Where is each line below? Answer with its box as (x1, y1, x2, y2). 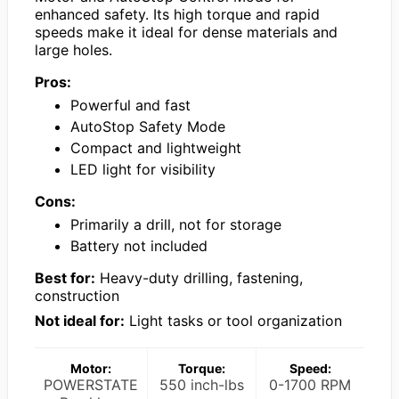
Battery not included (70, 237, 208, 256)
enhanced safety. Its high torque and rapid (35, 5, 320, 24)
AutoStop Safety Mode (70, 118, 225, 136)
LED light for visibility (70, 160, 216, 179)
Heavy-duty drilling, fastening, (95, 269, 303, 288)
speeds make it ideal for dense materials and (35, 23, 338, 42)
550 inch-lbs (159, 376, 244, 395)
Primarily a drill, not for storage (70, 216, 281, 234)
